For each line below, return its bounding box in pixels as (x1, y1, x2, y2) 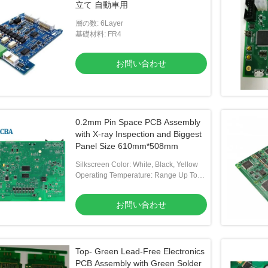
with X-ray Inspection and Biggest (75, 129, 202, 139)
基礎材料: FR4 (75, 30, 121, 38)
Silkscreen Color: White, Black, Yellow (75, 160, 198, 169)
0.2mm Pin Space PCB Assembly (75, 117, 200, 127)
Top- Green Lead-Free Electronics (75, 246, 205, 256)
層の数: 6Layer (75, 19, 123, 28)
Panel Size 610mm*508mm (75, 141, 178, 151)
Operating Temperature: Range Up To (75, 171, 197, 179)
